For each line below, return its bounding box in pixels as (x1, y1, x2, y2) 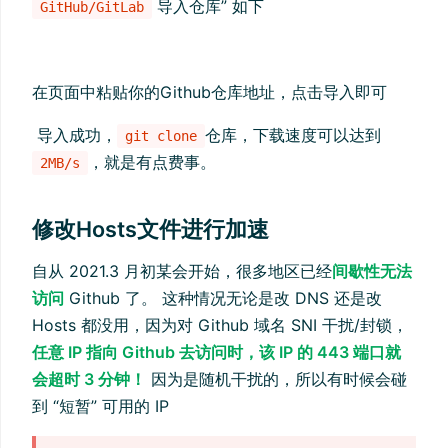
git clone (125, 128, 197, 145)
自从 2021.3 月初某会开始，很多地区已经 (32, 261, 332, 282)
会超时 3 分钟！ (32, 369, 146, 390)
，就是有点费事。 (88, 152, 216, 173)
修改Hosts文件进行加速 (32, 216, 270, 243)
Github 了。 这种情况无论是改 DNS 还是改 (64, 288, 382, 309)
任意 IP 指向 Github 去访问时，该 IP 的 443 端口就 (32, 342, 401, 363)
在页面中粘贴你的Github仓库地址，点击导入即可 (32, 82, 387, 103)
